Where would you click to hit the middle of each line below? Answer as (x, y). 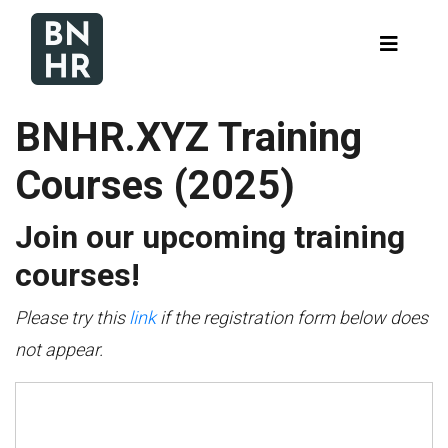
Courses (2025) (155, 185)
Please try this (72, 317)
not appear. (59, 349)
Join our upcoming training (210, 237)
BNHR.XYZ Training (188, 137)
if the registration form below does (292, 317)
